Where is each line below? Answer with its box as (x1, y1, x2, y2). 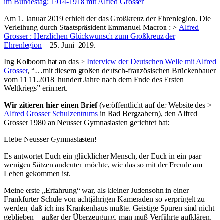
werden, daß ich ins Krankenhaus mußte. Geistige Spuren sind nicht (4, 204, 214, 213)
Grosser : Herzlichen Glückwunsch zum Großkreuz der (4, 32, 175, 41)
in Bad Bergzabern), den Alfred (98, 110, 197, 118)
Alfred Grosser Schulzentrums (4, 110, 98, 118)
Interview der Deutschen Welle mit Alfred (87, 57, 216, 66)
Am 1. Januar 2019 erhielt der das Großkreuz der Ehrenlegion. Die (4, 14, 211, 23)
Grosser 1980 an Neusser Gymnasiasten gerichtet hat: (4, 118, 169, 127)
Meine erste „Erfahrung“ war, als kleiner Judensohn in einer (4, 186, 189, 195)
